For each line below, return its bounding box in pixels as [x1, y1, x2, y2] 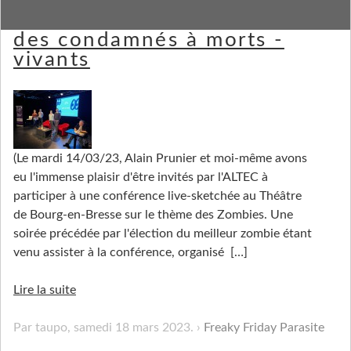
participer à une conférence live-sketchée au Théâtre [13, 189, 302, 202]
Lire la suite [13, 283, 76, 296]
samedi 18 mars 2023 [74, 320, 190, 334]
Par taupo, [13, 320, 74, 334]
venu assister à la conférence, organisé [13, 245, 227, 259]
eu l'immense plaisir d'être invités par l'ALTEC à [13, 170, 268, 183]
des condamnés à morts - [13, 30, 284, 50]
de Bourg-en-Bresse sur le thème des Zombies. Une [13, 208, 293, 221]
